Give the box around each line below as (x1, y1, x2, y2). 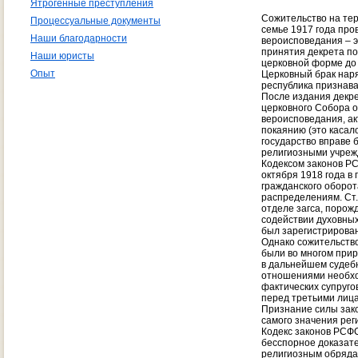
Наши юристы (30, 50, 94, 62)
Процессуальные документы (30, 15, 161, 26)
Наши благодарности (30, 33, 127, 44)
